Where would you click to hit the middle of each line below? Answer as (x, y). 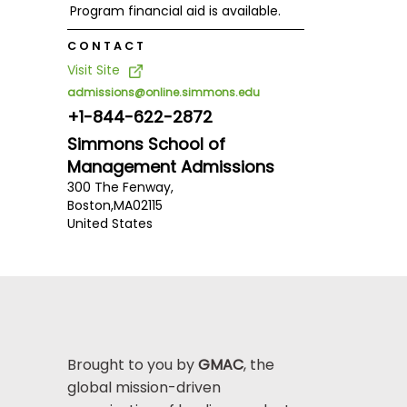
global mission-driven (144, 387)
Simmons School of (146, 144)
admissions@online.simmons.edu (163, 93)
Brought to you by (132, 364)
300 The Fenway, (120, 188)
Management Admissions (170, 167)
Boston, (90, 206)
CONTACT (106, 45)
